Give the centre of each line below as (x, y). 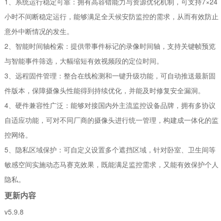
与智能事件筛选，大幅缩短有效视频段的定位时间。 (84, 60)
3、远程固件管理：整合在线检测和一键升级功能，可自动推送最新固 (110, 75)
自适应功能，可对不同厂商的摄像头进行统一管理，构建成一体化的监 (112, 120)
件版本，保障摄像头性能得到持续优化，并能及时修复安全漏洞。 (105, 90)
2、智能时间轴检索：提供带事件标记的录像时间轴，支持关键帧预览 (110, 46)
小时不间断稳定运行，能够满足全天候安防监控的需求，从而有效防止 (112, 16)
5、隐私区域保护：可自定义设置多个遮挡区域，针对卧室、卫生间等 (110, 149)
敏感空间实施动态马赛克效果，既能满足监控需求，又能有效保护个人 (112, 164)
